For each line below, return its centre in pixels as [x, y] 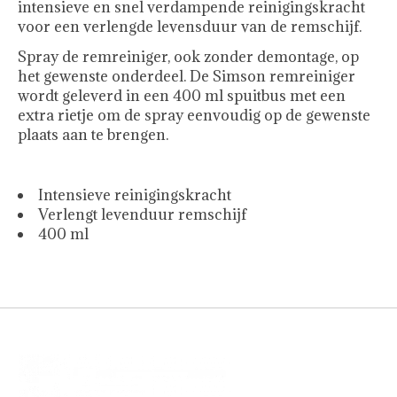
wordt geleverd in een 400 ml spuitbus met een [182, 96]
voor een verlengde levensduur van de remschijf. [190, 27]
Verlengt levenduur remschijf [142, 215]
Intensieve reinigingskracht [135, 195]
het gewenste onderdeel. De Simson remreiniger [187, 77]
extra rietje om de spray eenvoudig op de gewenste [194, 116]
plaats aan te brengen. [93, 135]
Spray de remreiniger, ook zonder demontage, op [188, 57]
